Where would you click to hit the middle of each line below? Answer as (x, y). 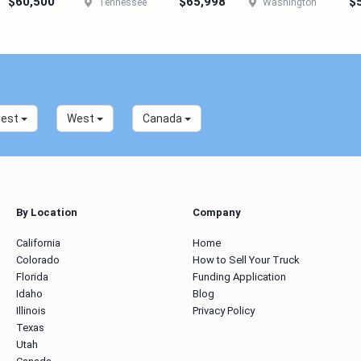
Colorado (38, 260)
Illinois (31, 311)
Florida (32, 277)
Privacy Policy (224, 311)
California (38, 243)
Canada (164, 118)
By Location (47, 212)
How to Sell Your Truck (246, 260)
